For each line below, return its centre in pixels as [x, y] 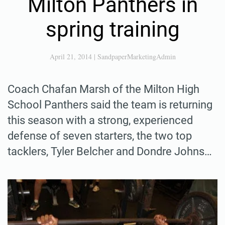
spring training [113, 29]
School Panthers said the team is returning [110, 104]
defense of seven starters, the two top [100, 136]
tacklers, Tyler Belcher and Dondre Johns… [110, 151]
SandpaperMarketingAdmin [136, 56]
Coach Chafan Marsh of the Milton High [103, 89]
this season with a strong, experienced [100, 120]
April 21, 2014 [71, 56]
